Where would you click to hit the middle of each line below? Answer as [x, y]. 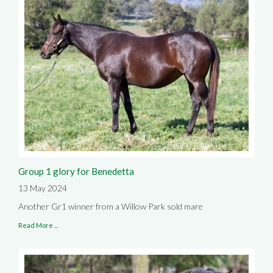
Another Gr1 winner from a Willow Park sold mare [111, 206]
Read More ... [38, 225]
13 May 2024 [43, 188]
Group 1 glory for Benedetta [76, 171]
